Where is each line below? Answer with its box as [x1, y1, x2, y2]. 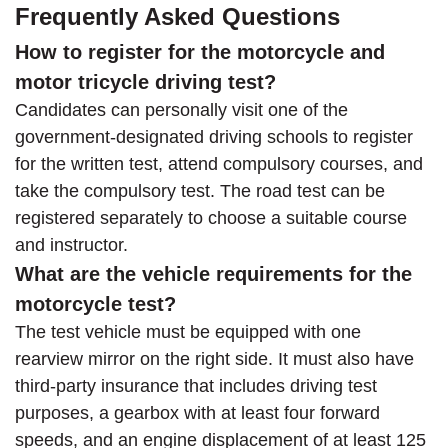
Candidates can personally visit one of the [15, 99, 348, 120]
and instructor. [15, 234, 128, 255]
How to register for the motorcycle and [15, 40, 385, 63]
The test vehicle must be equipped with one [15, 321, 361, 342]
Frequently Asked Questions [15, 2, 340, 30]
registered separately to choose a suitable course [15, 207, 407, 228]
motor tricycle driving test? [15, 70, 276, 93]
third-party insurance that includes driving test [15, 375, 377, 396]
